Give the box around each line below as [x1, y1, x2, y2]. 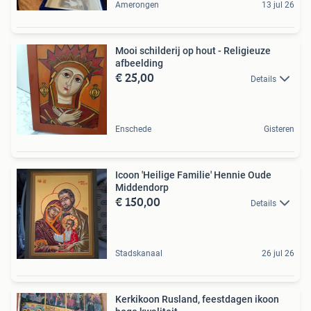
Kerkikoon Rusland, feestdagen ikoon [115, 293, 279, 305]
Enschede [115, 124, 151, 134]
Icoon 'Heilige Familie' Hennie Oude [115, 169, 271, 180]
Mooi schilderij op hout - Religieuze [115, 44, 271, 56]
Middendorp [115, 181, 169, 193]
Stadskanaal [115, 248, 162, 258]
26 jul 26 [262, 248, 294, 258]
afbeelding [115, 57, 163, 69]
